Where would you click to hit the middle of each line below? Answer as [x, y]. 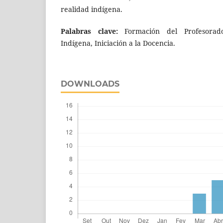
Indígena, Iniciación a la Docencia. [118, 43]
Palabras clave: [93, 31]
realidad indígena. [92, 9]
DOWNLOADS [90, 84]
